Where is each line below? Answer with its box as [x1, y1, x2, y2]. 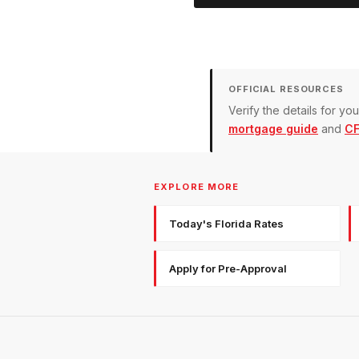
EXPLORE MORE [154, 180, 240, 192]
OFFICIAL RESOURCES [228, 83, 344, 95]
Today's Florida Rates [169, 216, 284, 230]
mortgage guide [228, 121, 318, 135]
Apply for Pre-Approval [169, 261, 287, 275]
